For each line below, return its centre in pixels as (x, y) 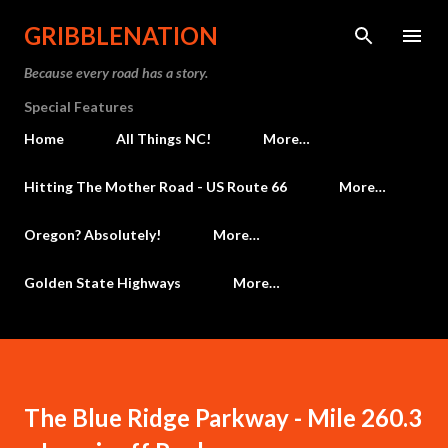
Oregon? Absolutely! (92, 234)
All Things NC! (163, 138)
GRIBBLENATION (121, 35)
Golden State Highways (102, 282)
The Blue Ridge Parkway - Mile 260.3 (223, 417)
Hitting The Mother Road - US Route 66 (155, 186)
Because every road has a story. (116, 72)
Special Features (79, 106)
